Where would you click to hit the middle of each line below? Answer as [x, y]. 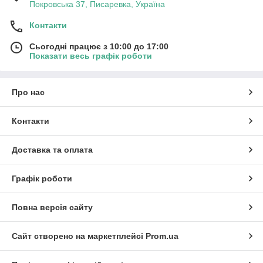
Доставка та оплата [52, 149]
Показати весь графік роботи [91, 55]
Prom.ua [162, 236]
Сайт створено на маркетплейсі [79, 236]
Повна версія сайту [52, 207]
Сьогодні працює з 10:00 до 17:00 [99, 46]
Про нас [28, 92]
